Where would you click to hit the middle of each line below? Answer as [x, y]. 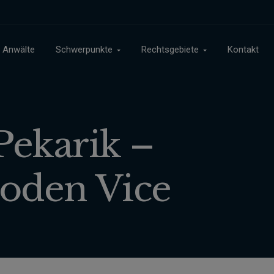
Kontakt [243, 50]
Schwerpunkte [84, 50]
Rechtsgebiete [170, 50]
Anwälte [19, 50]
